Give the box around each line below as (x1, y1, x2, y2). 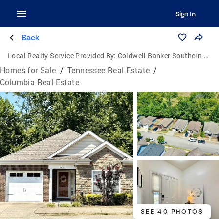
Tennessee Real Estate (67, 65, 150, 75)
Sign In (175, 10, 196, 18)
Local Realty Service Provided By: (8, 51, 116, 60)
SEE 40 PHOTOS (140, 208, 203, 215)
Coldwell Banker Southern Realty (117, 51, 204, 60)
